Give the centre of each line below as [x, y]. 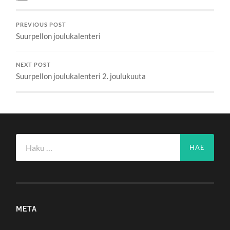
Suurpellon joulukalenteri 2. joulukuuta [81, 76]
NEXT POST [34, 65]
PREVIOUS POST [41, 25]
